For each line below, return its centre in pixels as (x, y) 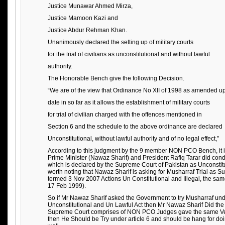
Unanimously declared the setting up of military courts (121, 42)
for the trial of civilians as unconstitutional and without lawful (129, 54)
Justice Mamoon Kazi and (83, 18)
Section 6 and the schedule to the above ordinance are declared (135, 127)
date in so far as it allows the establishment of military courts (129, 102)
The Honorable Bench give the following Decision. (116, 78)
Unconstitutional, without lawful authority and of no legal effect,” (133, 139)
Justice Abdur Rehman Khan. (87, 30)
